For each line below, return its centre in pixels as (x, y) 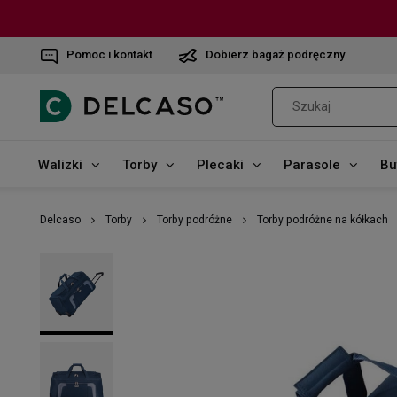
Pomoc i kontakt (109, 54)
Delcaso (60, 219)
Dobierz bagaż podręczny (275, 54)
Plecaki (220, 164)
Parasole (311, 164)
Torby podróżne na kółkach (323, 219)
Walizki (60, 164)
